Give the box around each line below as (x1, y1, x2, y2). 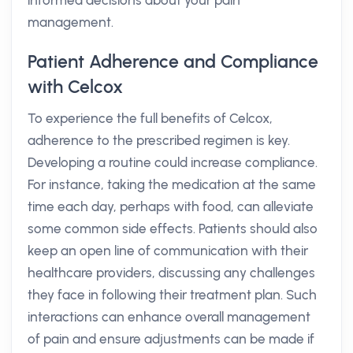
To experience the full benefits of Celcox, (28, 110, 273, 126)
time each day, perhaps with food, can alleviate (28, 199, 314, 214)
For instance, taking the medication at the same (28, 176, 316, 192)
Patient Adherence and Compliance (28, 50, 318, 72)
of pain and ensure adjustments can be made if (28, 331, 314, 347)
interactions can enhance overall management (28, 309, 310, 325)
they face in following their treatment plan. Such (28, 287, 317, 303)
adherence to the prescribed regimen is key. (28, 132, 290, 148)
